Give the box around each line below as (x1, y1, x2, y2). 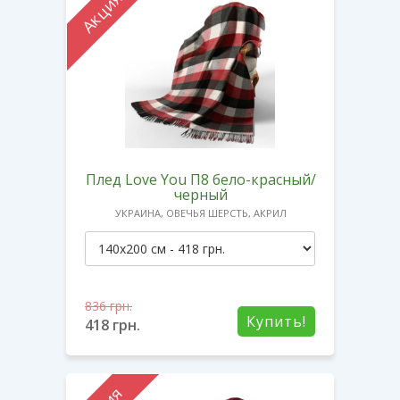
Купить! (246, 311, 306, 331)
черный (174, 184, 228, 204)
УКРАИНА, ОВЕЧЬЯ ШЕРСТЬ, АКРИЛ (115, 205, 287, 220)
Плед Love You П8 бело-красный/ (86, 169, 316, 189)
